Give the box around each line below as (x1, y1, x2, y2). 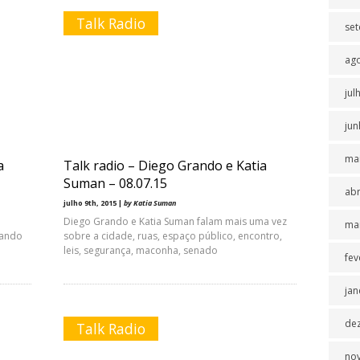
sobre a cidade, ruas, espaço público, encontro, (63, 229, 282, 243)
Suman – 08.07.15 (63, 174, 167, 192)
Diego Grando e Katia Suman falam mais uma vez (63, 215, 287, 228)
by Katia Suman (124, 198, 176, 208)
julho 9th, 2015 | (63, 198, 124, 208)
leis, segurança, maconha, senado (63, 243, 218, 257)
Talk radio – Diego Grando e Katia (63, 157, 267, 174)
